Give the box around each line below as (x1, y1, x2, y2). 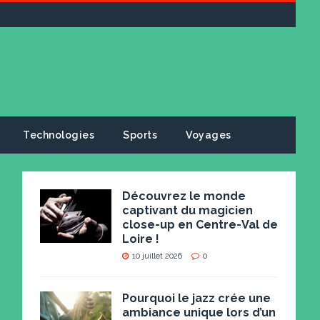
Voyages (186, 129, 231, 141)
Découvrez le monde (122, 189, 246, 203)
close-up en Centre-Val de (122, 218, 279, 231)
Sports (123, 129, 158, 141)
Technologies (23, 129, 95, 141)
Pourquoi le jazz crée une (122, 291, 271, 305)
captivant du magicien (122, 204, 254, 217)
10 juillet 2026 (132, 251, 183, 261)
